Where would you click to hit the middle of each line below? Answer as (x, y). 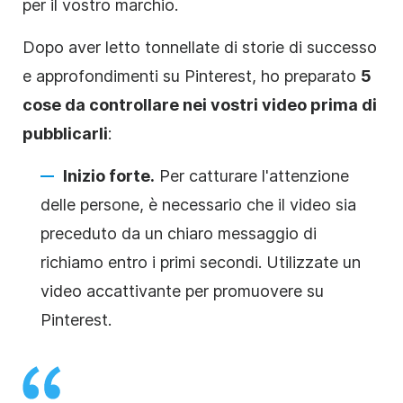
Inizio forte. (109, 175)
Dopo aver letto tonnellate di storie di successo (200, 47)
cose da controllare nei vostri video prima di (200, 104)
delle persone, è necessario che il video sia (198, 204)
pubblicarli (65, 133)
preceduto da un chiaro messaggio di (179, 233)
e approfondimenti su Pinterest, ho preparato (192, 76)
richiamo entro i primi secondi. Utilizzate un (201, 262)
